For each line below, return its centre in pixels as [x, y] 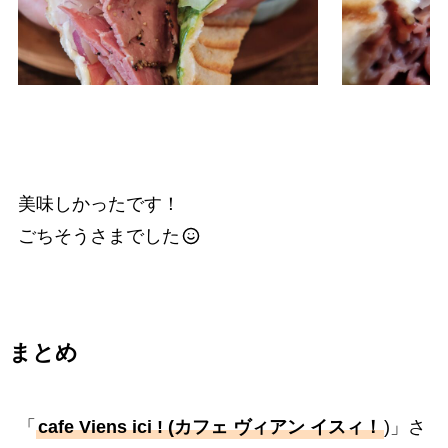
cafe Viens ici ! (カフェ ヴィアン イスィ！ [209, 426]
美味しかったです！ [98, 203]
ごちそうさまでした [98, 235]
